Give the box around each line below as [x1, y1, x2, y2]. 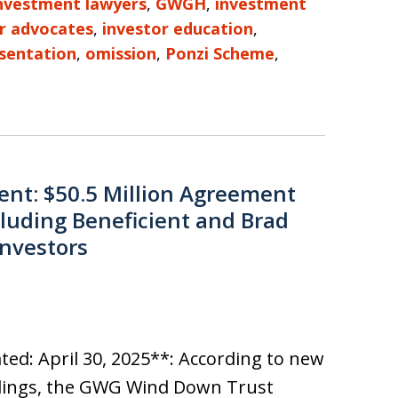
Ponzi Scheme [165, 43, 275, 64]
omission [85, 43, 156, 64]
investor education [102, 18, 253, 39]
